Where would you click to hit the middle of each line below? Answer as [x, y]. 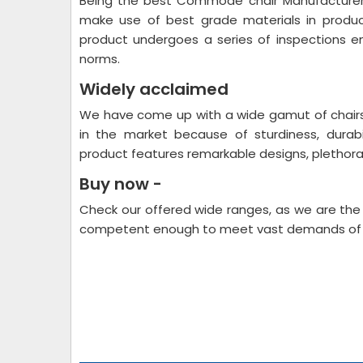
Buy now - [121, 184]
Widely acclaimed [154, 89]
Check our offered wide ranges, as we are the [220, 209]
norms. [100, 59]
